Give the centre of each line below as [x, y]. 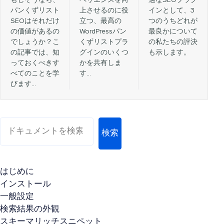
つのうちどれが [173, 21]
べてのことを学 [35, 73]
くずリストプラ [104, 42]
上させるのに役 [104, 10]
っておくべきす [35, 63]
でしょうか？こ [35, 42]
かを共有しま [100, 63]
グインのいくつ [104, 52]
